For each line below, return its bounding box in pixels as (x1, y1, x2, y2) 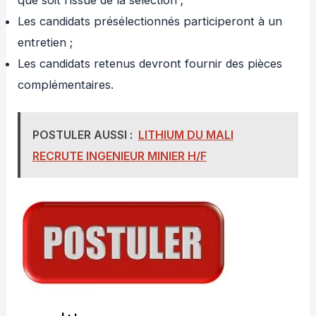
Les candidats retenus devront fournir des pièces (18, 56, 283, 71)
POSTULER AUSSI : (32, 127, 133, 142)
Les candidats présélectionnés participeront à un (18, 13, 283, 28)
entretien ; (18, 35, 73, 49)
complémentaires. (18, 77, 114, 92)
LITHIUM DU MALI (138, 127, 233, 142)
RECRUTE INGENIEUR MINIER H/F (32, 148, 207, 163)
